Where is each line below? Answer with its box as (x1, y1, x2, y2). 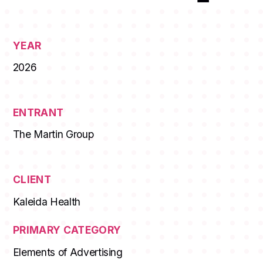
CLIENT (12, 173, 51, 186)
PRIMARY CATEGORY (12, 224, 122, 237)
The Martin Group (12, 128, 94, 141)
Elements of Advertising (12, 245, 123, 258)
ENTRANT (12, 106, 64, 119)
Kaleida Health (12, 195, 80, 208)
